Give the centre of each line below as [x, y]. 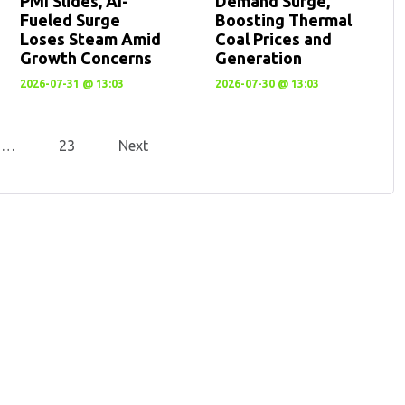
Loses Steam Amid [90, 39]
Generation [259, 58]
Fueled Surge [70, 20]
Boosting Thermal [284, 20]
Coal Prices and [274, 39]
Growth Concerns [85, 58]
